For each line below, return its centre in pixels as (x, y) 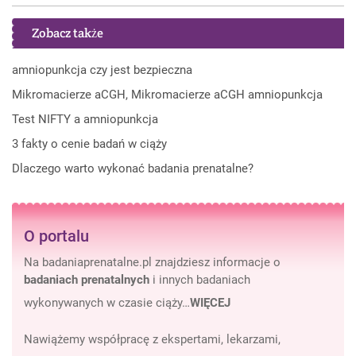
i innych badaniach (200, 280)
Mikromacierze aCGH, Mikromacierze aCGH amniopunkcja (167, 95)
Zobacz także (68, 33)
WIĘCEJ (210, 303)
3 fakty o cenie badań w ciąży (89, 144)
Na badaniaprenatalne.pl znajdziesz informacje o (152, 263)
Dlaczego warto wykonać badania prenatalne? (133, 169)
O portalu (56, 236)
